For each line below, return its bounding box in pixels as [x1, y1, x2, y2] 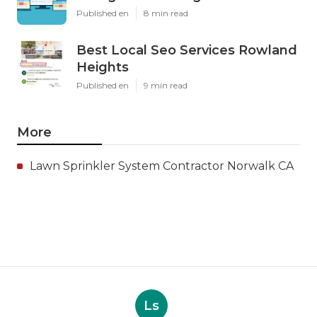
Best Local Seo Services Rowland [76, 42, 297, 58]
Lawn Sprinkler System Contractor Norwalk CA [30, 158, 294, 173]
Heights [76, 59, 129, 75]
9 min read [144, 79, 188, 91]
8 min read [144, 7, 188, 18]
